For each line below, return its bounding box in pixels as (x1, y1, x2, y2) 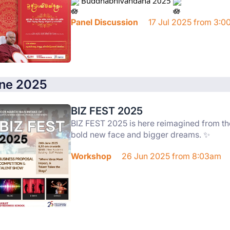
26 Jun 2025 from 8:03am (120, 150, 221, 161)
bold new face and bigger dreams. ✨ (71, 129, 210, 140)
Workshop (71, 150, 111, 161)
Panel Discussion (71, 17, 138, 28)
